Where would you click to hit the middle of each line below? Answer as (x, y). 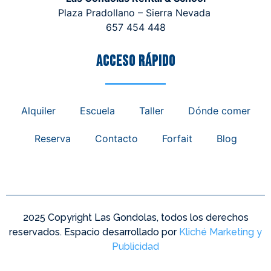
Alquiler (38, 111)
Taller (151, 111)
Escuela (97, 111)
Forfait (177, 139)
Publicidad (135, 247)
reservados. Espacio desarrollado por (94, 232)
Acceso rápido (135, 62)
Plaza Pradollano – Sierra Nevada (134, 13)
